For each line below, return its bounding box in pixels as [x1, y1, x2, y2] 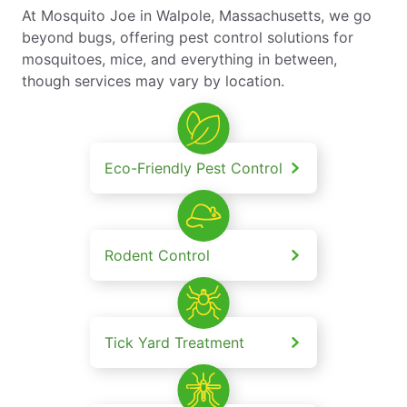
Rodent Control [104, 246, 210, 265]
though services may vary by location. [22, 72, 284, 91]
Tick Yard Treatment [104, 333, 244, 352]
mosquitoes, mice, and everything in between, [22, 50, 337, 69]
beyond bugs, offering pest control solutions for [22, 28, 353, 47]
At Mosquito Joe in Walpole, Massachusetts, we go [22, 6, 372, 25]
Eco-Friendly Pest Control [104, 159, 283, 178]
